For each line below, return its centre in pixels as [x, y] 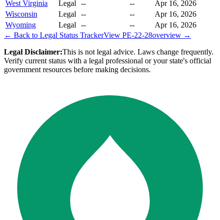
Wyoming [21, 25]
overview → [172, 35]
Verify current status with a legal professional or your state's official [108, 61]
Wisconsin [21, 14]
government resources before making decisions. [77, 70]
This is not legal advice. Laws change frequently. [138, 52]
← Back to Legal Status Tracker [54, 35]
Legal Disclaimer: [33, 52]
